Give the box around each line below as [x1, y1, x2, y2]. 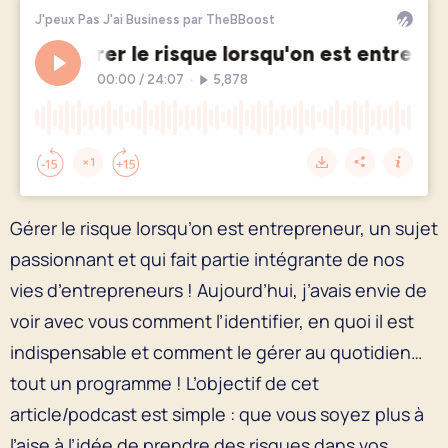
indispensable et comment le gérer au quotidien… [10, 339, 422, 364]
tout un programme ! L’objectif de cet [10, 370, 319, 395]
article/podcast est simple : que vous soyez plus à [10, 401, 424, 426]
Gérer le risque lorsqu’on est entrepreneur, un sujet [10, 215, 438, 240]
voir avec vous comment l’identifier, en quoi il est [10, 308, 414, 333]
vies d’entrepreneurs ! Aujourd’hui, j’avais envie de [10, 277, 427, 302]
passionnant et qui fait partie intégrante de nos [10, 246, 404, 271]
